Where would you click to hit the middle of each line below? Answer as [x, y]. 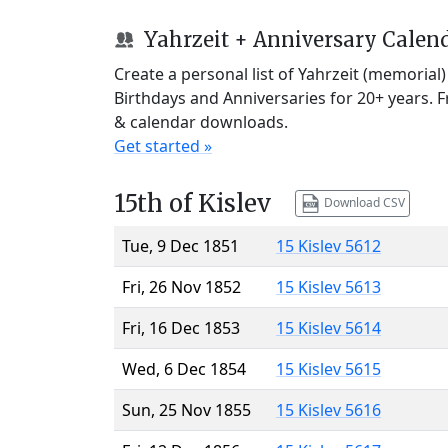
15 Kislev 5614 [328, 327]
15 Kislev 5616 [328, 409]
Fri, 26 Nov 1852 [181, 286]
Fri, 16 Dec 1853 [181, 327]
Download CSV [362, 202]
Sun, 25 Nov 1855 [186, 409]
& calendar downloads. [201, 121]
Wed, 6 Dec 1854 [184, 368]
